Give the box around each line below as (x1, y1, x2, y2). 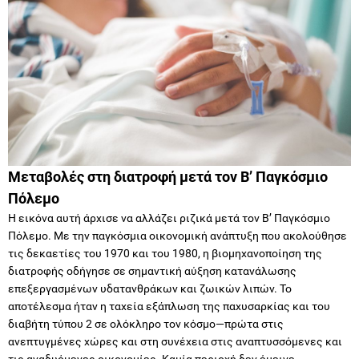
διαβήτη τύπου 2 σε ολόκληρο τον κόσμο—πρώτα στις (8, 317, 284, 330)
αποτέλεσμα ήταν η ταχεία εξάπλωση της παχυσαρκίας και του (8, 299, 330, 313)
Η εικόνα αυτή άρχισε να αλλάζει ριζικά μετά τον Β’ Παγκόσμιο (8, 211, 330, 224)
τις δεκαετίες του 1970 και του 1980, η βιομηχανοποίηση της (8, 246, 322, 260)
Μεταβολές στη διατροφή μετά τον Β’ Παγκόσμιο (8, 167, 328, 185)
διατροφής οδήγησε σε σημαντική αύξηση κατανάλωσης (8, 264, 296, 277)
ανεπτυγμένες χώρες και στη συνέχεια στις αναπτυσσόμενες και (8, 334, 342, 348)
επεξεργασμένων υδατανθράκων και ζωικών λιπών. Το (8, 281, 292, 295)
